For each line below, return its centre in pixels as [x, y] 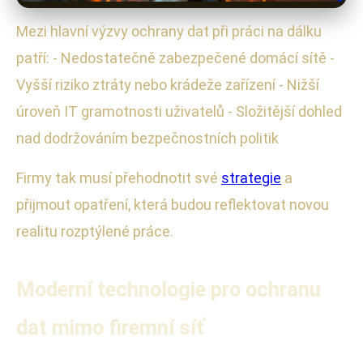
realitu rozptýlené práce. [95, 231]
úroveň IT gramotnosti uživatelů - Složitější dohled [179, 111]
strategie [251, 177]
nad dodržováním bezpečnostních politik [147, 138]
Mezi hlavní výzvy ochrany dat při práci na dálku [169, 31]
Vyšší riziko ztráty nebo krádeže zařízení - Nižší [168, 84]
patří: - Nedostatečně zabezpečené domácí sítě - [175, 58]
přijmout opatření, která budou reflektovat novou [173, 204]
